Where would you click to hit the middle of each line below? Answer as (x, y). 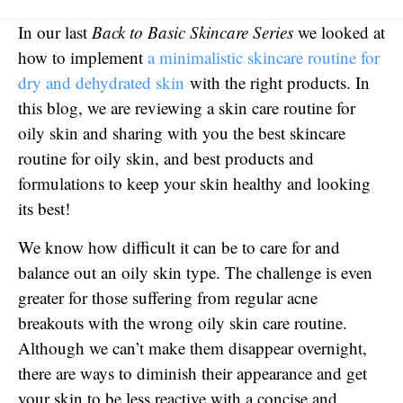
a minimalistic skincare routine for (264, 58)
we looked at (341, 32)
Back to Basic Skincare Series (195, 32)
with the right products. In (277, 83)
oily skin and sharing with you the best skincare (182, 133)
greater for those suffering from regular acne (168, 297)
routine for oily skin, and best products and (166, 158)
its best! (44, 209)
